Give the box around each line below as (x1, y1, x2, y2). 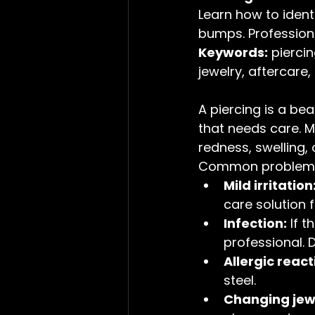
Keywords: (198, 43, 268, 61)
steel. (224, 271, 256, 289)
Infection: (224, 214, 287, 232)
